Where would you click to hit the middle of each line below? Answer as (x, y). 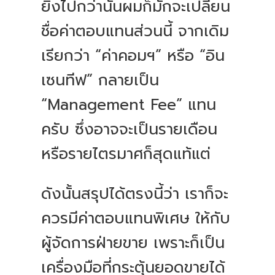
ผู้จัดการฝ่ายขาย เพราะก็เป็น (133, 243)
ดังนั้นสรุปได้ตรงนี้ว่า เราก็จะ (135, 194)
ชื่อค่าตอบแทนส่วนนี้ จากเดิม (135, 32)
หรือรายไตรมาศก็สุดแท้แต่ (126, 154)
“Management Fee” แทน (129, 105)
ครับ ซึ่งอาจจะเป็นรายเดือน (130, 130)
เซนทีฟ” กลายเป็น (100, 81)
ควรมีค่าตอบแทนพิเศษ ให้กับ (136, 219)
